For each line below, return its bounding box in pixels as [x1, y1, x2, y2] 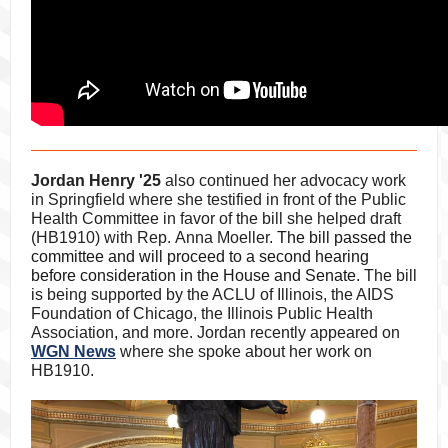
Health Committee [31, 210, 159, 227]
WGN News [31, 343, 116, 360]
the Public [331, 191, 406, 208]
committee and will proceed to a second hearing [31, 248, 369, 265]
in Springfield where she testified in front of [31, 191, 331, 208]
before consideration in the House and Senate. [31, 267, 364, 284]
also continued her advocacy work [161, 172, 406, 189]
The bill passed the [277, 229, 412, 246]
